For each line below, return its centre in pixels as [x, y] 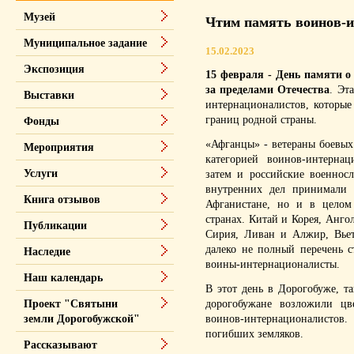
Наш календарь [63, 278]
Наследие [47, 252]
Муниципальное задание [85, 43]
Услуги [41, 173]
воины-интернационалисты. [273, 264]
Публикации [55, 226]
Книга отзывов [62, 200]
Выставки [49, 95]
